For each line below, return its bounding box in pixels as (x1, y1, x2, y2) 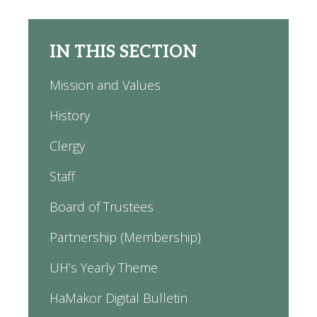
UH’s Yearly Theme (50, 259, 158, 276)
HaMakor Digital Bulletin (50, 289, 188, 306)
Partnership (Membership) (50, 229, 201, 246)
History (50, 107, 90, 124)
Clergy (50, 137, 85, 154)
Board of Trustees (50, 198, 154, 215)
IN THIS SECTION (50, 42, 197, 62)
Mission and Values (50, 76, 161, 93)
